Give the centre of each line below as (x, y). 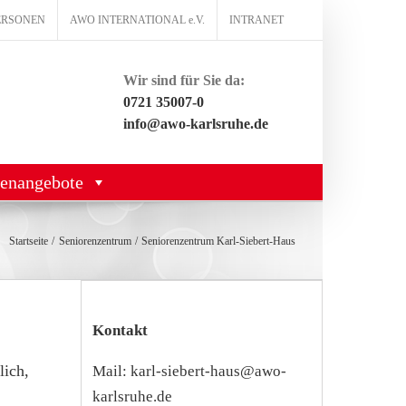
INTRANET (256, 20)
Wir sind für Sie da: (184, 80)
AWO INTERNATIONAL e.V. (137, 20)
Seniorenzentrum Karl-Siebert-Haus (218, 241)
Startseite (29, 241)
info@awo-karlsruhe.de (196, 124)
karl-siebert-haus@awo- (208, 371)
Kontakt (120, 330)
